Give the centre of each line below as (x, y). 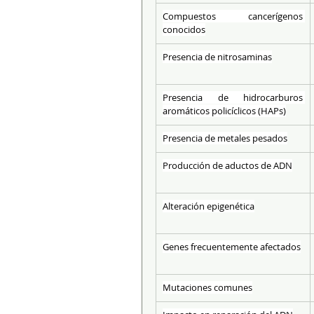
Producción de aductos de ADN (227, 165)
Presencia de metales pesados (225, 138)
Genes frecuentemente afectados (232, 247)
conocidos (184, 29)
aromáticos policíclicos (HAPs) (224, 111)
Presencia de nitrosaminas (217, 57)
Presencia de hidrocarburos (233, 97)
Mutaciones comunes (207, 287)
